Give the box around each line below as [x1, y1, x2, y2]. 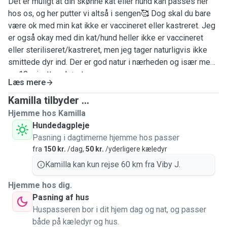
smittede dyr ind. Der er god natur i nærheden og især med [8, 57, 215, 67]
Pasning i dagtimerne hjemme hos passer [32, 133, 179, 142]
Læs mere [8, 78, 46, 87]
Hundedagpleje [32, 121, 90, 130]
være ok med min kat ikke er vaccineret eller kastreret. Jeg [8, 21, 215, 30]
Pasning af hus [32, 193, 89, 202]
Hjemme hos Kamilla [8, 108, 86, 118]
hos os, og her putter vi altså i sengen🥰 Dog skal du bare [8, 9, 211, 18]
